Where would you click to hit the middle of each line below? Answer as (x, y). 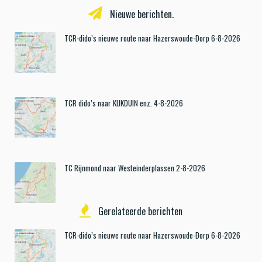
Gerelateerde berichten (139, 211)
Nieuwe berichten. (141, 14)
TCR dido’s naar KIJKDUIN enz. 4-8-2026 (124, 103)
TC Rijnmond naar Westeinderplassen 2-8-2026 (135, 168)
